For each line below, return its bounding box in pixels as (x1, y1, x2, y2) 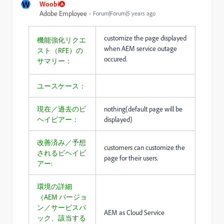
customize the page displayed (104, 33, 186, 42)
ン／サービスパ (37, 203, 86, 211)
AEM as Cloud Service (104, 208, 164, 216)
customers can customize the (104, 143, 185, 151)
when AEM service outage (104, 44, 177, 52)
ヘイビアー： (37, 115, 79, 123)
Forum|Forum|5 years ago (93, 9, 155, 17)
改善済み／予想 (37, 138, 86, 146)
